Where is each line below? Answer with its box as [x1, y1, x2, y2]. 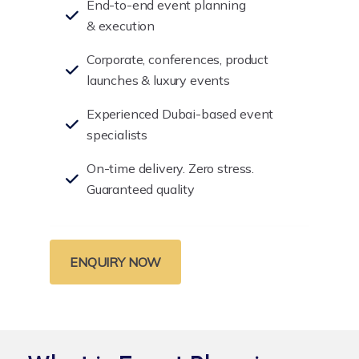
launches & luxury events [86, 72, 231, 88]
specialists [86, 127, 148, 143]
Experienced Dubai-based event [86, 106, 274, 122]
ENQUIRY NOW [70, 254, 162, 270]
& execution [86, 18, 155, 34]
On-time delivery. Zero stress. [86, 160, 255, 176]
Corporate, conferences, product [86, 51, 268, 67]
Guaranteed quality [86, 181, 195, 197]
